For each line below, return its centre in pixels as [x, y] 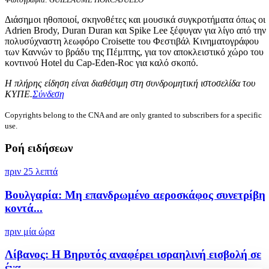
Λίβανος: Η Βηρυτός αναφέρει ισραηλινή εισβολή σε [133, 255]
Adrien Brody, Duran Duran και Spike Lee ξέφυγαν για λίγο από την [135, 30]
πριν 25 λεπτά [31, 172]
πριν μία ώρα [30, 231]
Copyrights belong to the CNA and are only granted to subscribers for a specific [133, 115]
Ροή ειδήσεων [39, 148]
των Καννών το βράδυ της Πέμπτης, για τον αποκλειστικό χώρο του [134, 52]
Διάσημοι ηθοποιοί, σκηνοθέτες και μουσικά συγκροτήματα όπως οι [135, 19]
